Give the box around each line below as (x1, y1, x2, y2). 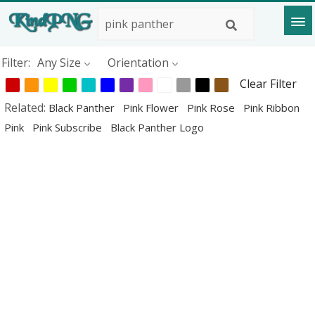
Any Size (37, 55, 82, 70)
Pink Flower (123, 100, 181, 115)
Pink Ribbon (243, 100, 300, 115)
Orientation (108, 55, 169, 70)
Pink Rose (187, 100, 238, 115)
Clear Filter (240, 75, 297, 91)
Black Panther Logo (110, 120, 204, 134)
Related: (4, 99, 49, 115)
